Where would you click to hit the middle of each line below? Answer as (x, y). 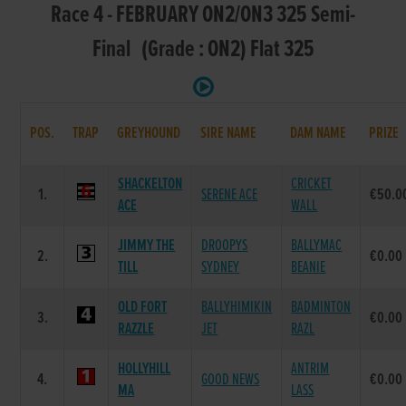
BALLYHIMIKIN (237, 307)
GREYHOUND (149, 133)
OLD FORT (143, 307)
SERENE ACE (230, 195)
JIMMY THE (147, 246)
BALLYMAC (317, 246)
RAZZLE (136, 329)
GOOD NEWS (231, 380)
